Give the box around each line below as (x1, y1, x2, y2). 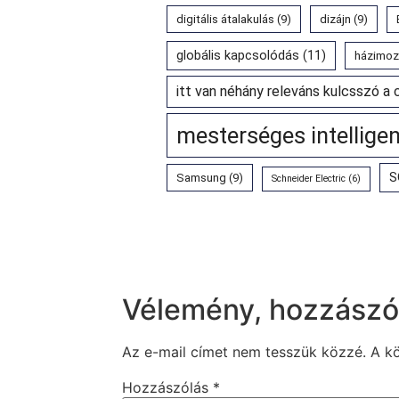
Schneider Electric (272, 173, 346, 185)
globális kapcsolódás (176, 47, 299, 64)
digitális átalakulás (176, 12, 274, 27)
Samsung (176, 171, 226, 185)
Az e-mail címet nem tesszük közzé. (122, 343, 366, 362)
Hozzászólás (122, 379, 213, 397)
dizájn (320, 12, 351, 27)
